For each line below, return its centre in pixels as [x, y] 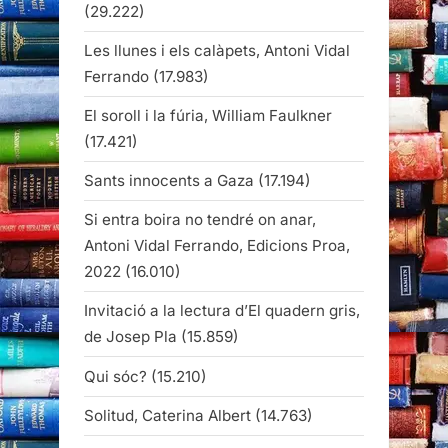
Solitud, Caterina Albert [167, 415]
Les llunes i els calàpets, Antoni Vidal [217, 50]
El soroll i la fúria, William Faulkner [208, 115]
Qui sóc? [115, 376]
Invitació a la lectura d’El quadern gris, [222, 311]
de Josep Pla [130, 337]
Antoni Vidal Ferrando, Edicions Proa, [217, 246]
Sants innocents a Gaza [169, 181]
